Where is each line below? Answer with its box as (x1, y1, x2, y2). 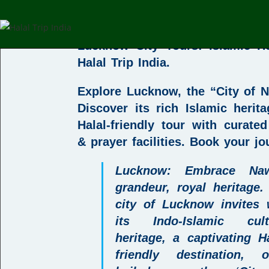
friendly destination (115, 248, 241, 261)
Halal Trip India (77, 56, 166, 69)
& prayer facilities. (77, 135, 190, 148)
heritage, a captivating (115, 231, 259, 244)
